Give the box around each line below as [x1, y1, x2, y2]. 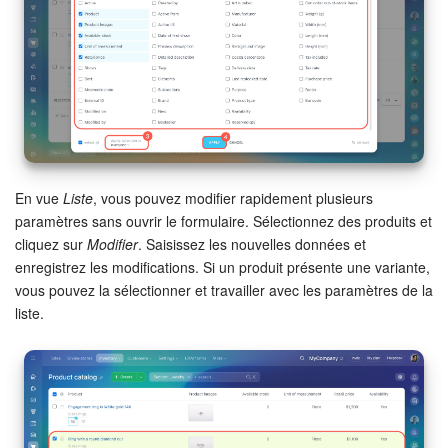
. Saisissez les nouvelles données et [138, 233, 366, 254]
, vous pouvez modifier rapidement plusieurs [93, 187, 373, 208]
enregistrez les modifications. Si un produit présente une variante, [15, 256, 430, 277]
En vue [15, 187, 63, 208]
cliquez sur [15, 233, 87, 254]
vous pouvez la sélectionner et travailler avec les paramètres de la [15, 279, 433, 300]
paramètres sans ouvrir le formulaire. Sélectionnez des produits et [15, 210, 432, 231]
